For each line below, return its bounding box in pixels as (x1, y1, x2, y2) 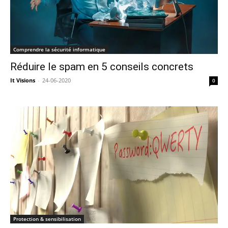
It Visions (10, 76, 35, 84)
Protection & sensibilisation (13, 215, 81, 222)
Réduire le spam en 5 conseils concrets (10, 60, 193, 73)
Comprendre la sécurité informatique (13, 45, 105, 53)
